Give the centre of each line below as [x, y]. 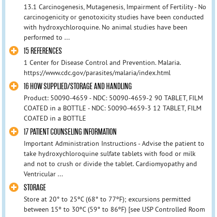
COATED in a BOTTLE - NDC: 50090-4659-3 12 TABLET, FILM [112, 108]
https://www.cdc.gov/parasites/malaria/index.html [97, 72]
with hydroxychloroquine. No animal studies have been [105, 27]
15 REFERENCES [43, 51]
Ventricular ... [43, 174]
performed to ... [46, 37]
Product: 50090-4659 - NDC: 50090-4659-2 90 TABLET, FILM [113, 98]
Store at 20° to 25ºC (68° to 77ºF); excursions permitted [107, 199]
